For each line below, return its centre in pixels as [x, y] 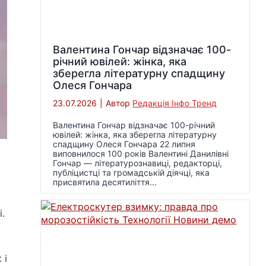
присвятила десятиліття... [105, 182]
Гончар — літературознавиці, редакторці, [138, 163]
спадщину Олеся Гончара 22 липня [124, 144]
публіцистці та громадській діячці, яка [132, 172]
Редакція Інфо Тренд [175, 103]
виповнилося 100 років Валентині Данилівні [141, 153]
